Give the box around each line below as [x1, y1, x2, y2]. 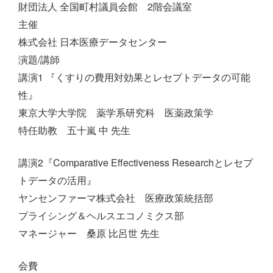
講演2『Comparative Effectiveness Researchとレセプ [18, 155, 253, 169]
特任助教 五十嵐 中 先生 [18, 123, 130, 137]
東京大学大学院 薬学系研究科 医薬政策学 [18, 105, 213, 119]
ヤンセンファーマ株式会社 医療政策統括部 [18, 191, 213, 205]
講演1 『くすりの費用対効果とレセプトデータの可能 [18, 70, 250, 84]
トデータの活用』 [18, 173, 96, 187]
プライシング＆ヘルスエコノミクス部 [18, 208, 184, 222]
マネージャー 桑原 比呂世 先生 [18, 226, 160, 240]
